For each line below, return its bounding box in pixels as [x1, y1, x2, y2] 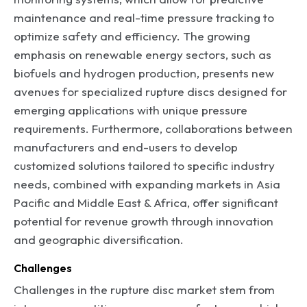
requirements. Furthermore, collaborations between [14, 121, 293, 136]
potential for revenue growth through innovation [14, 213, 273, 228]
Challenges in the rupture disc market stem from [14, 282, 275, 297]
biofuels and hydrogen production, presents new [14, 65, 274, 80]
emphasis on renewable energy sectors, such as [14, 47, 271, 62]
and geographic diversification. [14, 232, 184, 247]
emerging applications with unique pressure [14, 102, 247, 117]
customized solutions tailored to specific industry [14, 158, 275, 173]
